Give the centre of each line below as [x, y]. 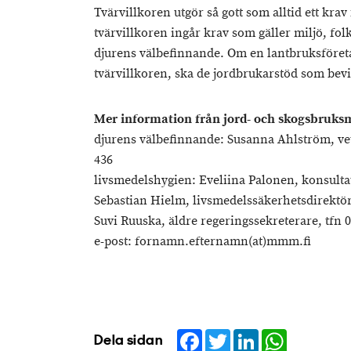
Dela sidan [128, 341]
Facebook [230, 335]
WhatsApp [316, 335]
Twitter [248, 335]
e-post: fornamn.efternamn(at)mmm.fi [203, 242]
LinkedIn [282, 335]
